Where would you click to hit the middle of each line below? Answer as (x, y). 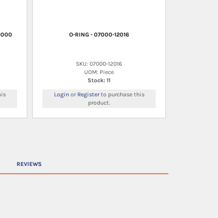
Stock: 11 (99, 80)
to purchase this (122, 94)
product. (99, 102)
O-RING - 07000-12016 (99, 34)
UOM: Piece (99, 72)
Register (88, 94)
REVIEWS (29, 164)
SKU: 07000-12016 (99, 64)
